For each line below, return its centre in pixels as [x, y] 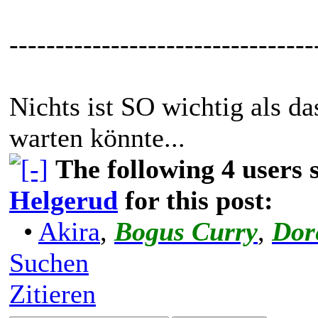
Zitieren [53, 294]
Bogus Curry [186, 231]
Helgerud [64, 200]
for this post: [196, 200]
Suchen [49, 262]
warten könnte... [97, 137]
